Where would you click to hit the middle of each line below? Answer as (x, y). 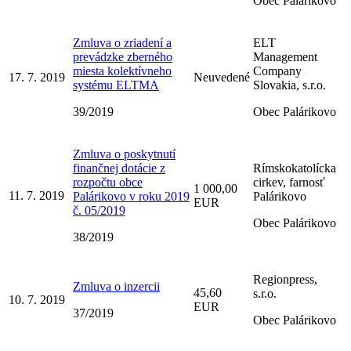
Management (285, 56)
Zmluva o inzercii (116, 286)
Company (277, 71)
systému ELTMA (116, 85)
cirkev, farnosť (289, 182)
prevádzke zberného (123, 56)
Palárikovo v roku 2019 (131, 196)
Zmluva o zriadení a (122, 42)
